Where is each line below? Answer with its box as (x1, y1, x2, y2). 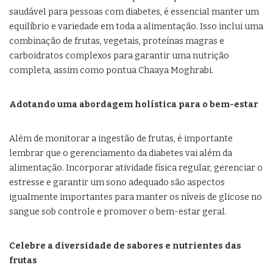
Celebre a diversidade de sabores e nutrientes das (9, 241, 241, 252)
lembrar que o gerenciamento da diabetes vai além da (9, 148, 232, 159)
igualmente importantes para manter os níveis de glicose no (9, 192, 262, 203)
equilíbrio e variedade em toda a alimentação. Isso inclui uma (9, 21, 263, 32)
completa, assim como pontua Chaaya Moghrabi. (9, 65, 213, 76)
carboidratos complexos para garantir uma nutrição (9, 51, 229, 62)
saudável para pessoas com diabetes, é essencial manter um (9, 7, 259, 18)
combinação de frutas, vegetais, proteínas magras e (9, 36, 224, 47)
